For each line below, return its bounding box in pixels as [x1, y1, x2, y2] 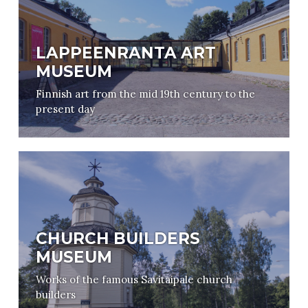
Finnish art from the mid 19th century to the [35, 87, 255, 101]
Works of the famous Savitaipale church [35, 273, 232, 287]
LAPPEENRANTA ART [35, 43, 216, 63]
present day [35, 102, 95, 116]
